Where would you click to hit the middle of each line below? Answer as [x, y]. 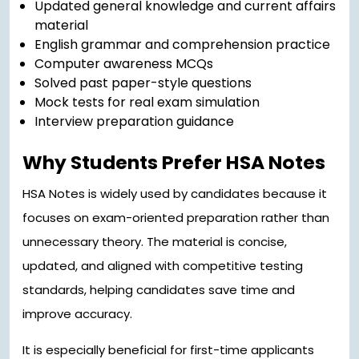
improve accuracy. [77, 314]
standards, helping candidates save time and [159, 290]
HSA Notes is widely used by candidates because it [175, 194]
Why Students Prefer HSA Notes [174, 163]
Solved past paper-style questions [143, 83]
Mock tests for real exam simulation [147, 103]
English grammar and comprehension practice [182, 45]
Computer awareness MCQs [124, 64]
